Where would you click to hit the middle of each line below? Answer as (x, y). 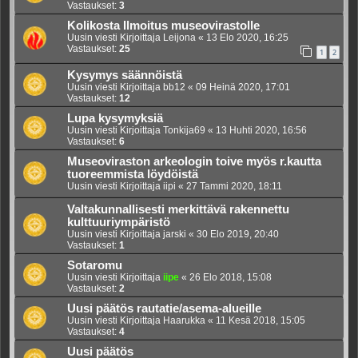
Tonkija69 (184, 130)
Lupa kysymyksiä (115, 118)
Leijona (179, 37)
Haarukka (184, 320)
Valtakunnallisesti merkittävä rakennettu (178, 209)
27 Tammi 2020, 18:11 (234, 186)
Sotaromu (95, 265)
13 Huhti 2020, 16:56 (261, 130)
